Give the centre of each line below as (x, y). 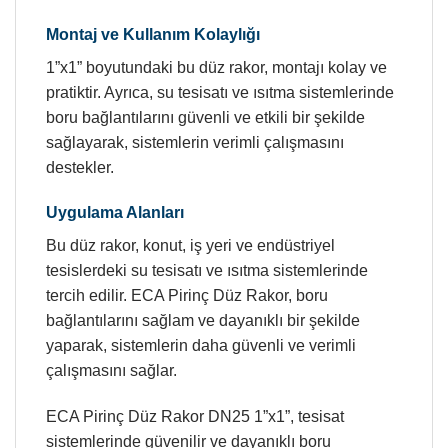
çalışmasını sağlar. (111, 371)
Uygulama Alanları (115, 213)
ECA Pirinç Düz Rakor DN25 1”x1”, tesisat (195, 417)
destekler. (80, 167)
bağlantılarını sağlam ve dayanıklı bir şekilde (203, 321)
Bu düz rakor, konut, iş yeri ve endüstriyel (190, 246)
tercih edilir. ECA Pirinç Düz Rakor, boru (187, 296)
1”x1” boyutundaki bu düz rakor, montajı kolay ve (216, 67)
